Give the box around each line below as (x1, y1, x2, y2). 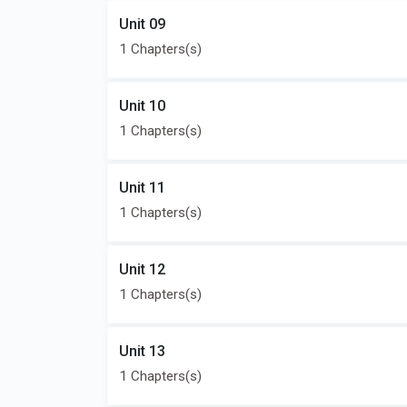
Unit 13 (119, 342, 165, 360)
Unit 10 (119, 97, 165, 114)
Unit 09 (119, 15, 165, 33)
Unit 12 (119, 261, 165, 278)
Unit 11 (119, 179, 165, 196)
